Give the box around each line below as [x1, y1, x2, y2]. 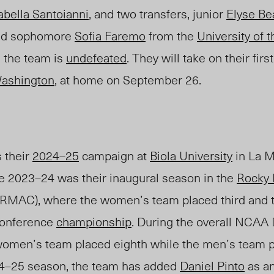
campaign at [79, 146, 150, 165]
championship [56, 212, 131, 231]
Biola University [150, 146, 232, 165]
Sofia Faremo [75, 26, 146, 45]
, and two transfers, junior [89, 4, 226, 23]
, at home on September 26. [54, 70, 207, 89]
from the [146, 26, 197, 45]
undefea [66, 48, 109, 67]
